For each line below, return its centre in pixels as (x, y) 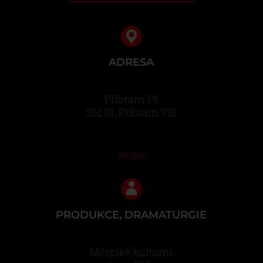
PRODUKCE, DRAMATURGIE (131, 215)
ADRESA (131, 62)
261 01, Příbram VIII (131, 112)
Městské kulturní (131, 252)
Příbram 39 (131, 99)
